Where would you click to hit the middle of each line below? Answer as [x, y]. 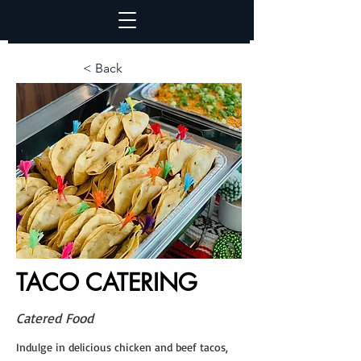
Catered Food [55, 318]
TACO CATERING [107, 282]
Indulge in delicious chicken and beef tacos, [122, 347]
